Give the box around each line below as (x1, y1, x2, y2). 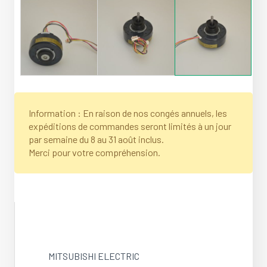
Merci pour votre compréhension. (29, 146, 160, 158)
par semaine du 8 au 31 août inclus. (29, 133, 164, 145)
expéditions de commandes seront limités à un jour (29, 120, 231, 132)
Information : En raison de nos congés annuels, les (29, 107, 227, 119)
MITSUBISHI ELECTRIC (48, 250, 139, 262)
